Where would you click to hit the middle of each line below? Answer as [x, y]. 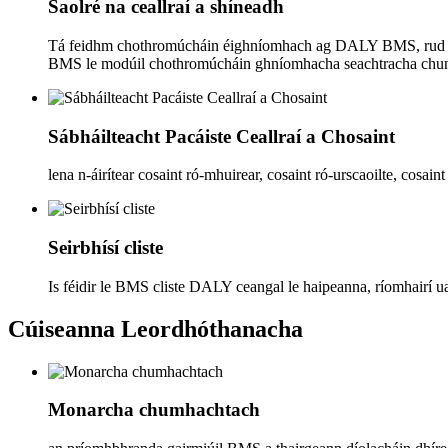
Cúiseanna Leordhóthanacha [155, 328]
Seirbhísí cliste [105, 247]
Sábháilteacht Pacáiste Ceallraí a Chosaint [221, 136]
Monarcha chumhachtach [154, 410]
